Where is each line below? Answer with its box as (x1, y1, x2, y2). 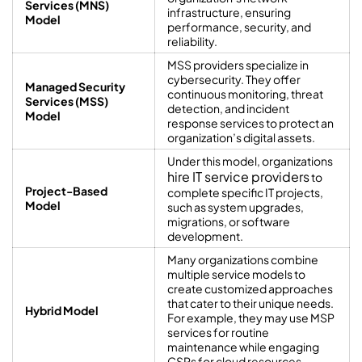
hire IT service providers (167, 168, 309, 186)
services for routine (167, 325, 269, 340)
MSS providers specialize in (167, 57, 309, 73)
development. (167, 229, 243, 244)
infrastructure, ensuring (167, 5, 291, 20)
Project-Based (25, 183, 107, 199)
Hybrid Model (25, 303, 99, 318)
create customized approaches (167, 281, 333, 297)
